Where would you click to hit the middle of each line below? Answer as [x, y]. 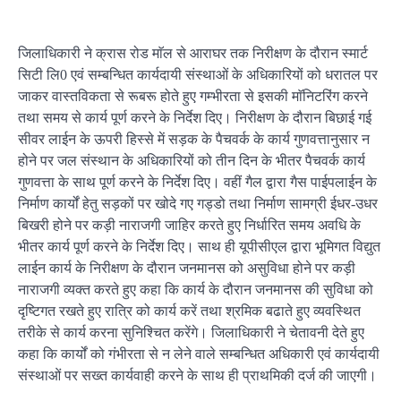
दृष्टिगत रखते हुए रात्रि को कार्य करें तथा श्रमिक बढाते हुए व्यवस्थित [189, 311]
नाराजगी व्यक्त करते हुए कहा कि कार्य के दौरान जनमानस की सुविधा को [196, 290]
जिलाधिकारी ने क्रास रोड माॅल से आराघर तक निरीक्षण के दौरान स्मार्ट [193, 53]
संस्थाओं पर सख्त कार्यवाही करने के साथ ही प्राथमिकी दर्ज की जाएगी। [197, 375]
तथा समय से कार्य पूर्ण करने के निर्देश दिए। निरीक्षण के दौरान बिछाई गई [195, 118]
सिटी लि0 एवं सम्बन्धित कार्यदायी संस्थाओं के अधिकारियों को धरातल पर [198, 75]
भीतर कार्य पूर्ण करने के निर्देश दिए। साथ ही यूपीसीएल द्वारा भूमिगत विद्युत [199, 247]
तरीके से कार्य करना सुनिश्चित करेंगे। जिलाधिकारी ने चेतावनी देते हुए [191, 333]
